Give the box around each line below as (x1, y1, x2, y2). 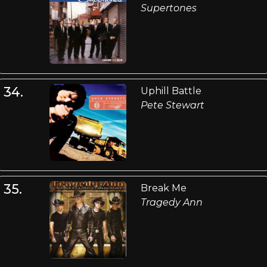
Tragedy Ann (140, 197, 203, 209)
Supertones (140, 2, 197, 14)
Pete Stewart (140, 100, 204, 111)
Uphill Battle (140, 85, 201, 97)
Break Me (140, 182, 187, 194)
